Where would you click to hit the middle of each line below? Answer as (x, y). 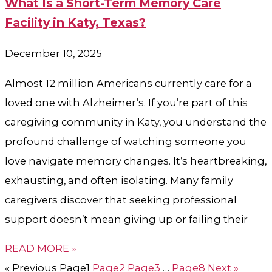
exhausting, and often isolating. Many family (119, 180)
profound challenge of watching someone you (126, 141)
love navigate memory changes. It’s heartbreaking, (136, 161)
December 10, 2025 (53, 54)
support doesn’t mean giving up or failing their (126, 219)
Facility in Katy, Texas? (75, 23)
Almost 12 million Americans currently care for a (128, 83)
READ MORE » (41, 249)
